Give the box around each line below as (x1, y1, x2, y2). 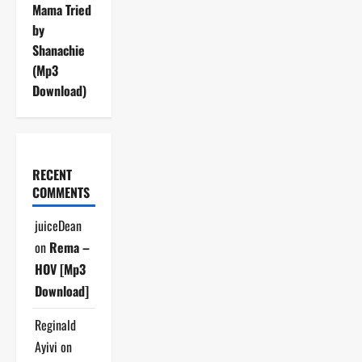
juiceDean (35, 215, 82, 235)
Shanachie (32, 40, 85, 60)
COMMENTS (32, 182, 90, 202)
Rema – (49, 237, 90, 257)
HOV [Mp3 (35, 259, 86, 279)
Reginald (35, 314, 76, 335)
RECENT (32, 164, 72, 184)
